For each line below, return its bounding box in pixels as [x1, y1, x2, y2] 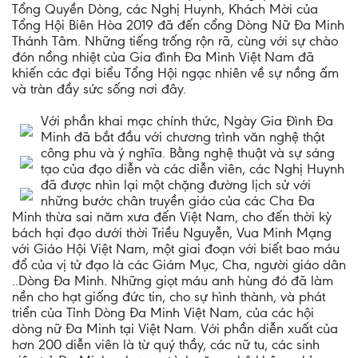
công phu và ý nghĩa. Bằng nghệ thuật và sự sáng [41, 145, 335, 161]
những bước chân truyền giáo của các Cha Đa [41, 193, 315, 209]
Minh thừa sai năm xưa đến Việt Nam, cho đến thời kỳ [12, 209, 332, 225]
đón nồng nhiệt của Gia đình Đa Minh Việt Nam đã [12, 49, 314, 65]
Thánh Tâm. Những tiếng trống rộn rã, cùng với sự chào [12, 33, 338, 49]
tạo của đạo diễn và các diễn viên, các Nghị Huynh [41, 161, 344, 177]
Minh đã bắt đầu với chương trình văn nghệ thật [41, 129, 324, 145]
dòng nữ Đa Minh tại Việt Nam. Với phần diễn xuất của [12, 320, 338, 336]
